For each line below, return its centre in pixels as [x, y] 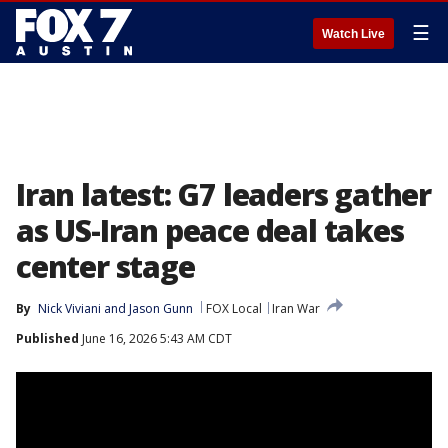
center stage [105, 266]
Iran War [296, 308]
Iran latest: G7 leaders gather [223, 194]
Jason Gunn [161, 308]
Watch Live [353, 34]
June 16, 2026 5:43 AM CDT [155, 338]
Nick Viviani [69, 308]
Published [47, 338]
